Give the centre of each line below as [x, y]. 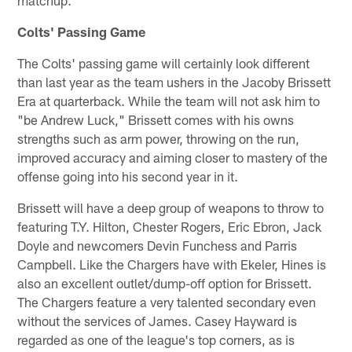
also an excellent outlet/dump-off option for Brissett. [165, 283]
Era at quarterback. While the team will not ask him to [169, 101]
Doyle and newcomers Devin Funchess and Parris [158, 246]
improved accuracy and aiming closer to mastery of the [173, 158]
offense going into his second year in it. [128, 176]
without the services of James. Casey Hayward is [158, 321]
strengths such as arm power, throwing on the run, [159, 139]
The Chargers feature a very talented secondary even [167, 302]
